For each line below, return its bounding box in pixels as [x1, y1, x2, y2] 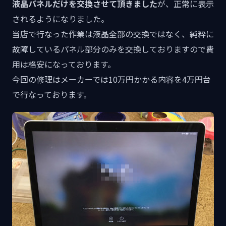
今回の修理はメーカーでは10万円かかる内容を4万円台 [12, 73, 211, 85]
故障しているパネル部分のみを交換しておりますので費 [12, 43, 214, 55]
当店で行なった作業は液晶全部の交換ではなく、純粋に [12, 28, 214, 40]
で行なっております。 [12, 88, 91, 100]
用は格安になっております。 [12, 58, 116, 70]
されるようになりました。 [12, 13, 109, 25]
